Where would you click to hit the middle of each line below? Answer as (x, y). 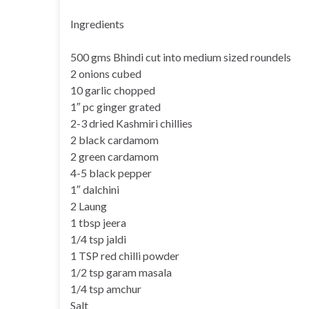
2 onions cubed (106, 73)
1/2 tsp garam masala (121, 272)
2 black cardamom (114, 139)
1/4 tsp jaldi (98, 239)
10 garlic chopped (113, 90)
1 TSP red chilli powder (125, 255)
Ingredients (97, 23)
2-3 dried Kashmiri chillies (131, 123)
